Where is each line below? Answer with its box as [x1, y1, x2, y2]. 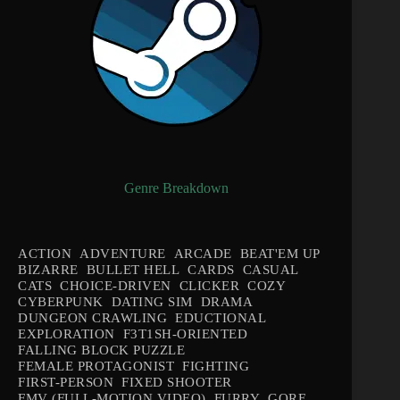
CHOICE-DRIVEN [60, 279, 171, 294]
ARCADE [173, 246, 232, 262]
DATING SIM [111, 295, 193, 310]
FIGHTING [182, 359, 249, 374]
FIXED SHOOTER [121, 375, 232, 390]
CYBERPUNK [18, 295, 104, 310]
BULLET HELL [86, 262, 179, 278]
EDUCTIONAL [175, 311, 266, 326]
